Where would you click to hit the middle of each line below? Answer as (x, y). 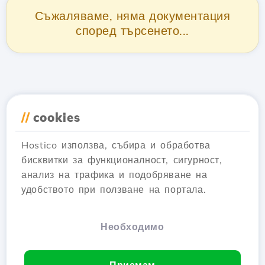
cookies (57, 117)
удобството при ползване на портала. (114, 189)
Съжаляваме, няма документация (132, 16)
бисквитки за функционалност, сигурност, (122, 160)
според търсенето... (132, 30)
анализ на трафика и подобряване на (114, 174)
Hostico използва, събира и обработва (116, 145)
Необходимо (132, 227)
